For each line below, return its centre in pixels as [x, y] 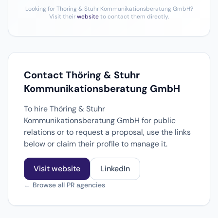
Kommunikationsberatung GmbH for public [100, 120]
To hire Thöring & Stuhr [64, 109]
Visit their [63, 17]
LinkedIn [115, 169]
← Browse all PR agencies [64, 185]
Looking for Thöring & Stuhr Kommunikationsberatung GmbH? [109, 9]
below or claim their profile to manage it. [96, 144]
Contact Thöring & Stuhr [82, 75]
